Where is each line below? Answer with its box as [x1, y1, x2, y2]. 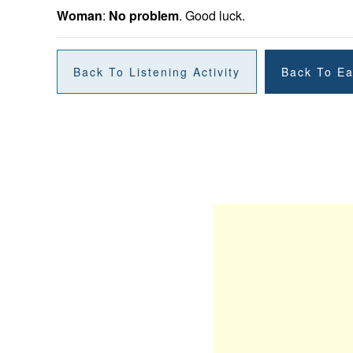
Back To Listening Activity [73, 63, 240, 80]
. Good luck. [179, 6, 245, 24]
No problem [109, 6, 179, 24]
